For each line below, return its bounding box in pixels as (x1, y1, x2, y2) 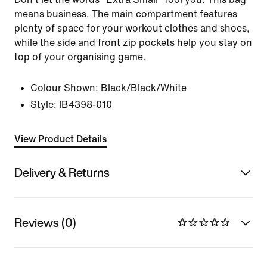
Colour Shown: (30, 83, 98, 93)
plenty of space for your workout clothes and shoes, (14, 23, 250, 33)
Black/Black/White (101, 83, 187, 93)
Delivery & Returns (14, 163, 110, 181)
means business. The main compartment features (14, 9, 237, 19)
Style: (30, 100, 57, 110)
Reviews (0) (14, 213, 76, 231)
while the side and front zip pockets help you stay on (14, 38, 252, 48)
